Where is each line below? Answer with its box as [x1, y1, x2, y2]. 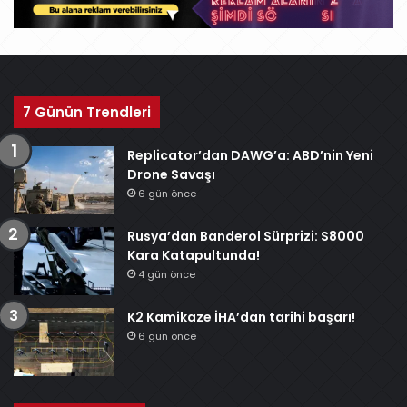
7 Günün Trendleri [23, 102, 151, 122]
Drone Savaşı [127, 164, 215, 184]
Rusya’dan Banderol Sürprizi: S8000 [127, 226, 364, 245]
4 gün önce [138, 266, 195, 282]
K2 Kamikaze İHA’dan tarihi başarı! [127, 307, 355, 326]
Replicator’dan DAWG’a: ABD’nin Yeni [127, 145, 373, 164]
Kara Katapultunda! [127, 245, 260, 264]
